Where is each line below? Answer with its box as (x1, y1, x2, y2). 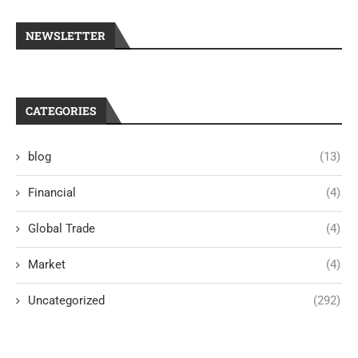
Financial (28, 185, 76, 200)
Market (28, 257, 66, 272)
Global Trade (28, 221, 95, 236)
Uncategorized (28, 293, 105, 308)
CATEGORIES (26, 103, 97, 118)
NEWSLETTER (26, 28, 105, 43)
